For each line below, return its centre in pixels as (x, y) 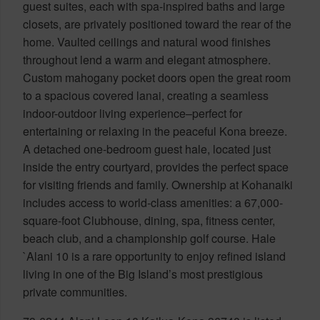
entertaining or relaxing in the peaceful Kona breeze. (155, 131)
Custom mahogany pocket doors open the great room (157, 77)
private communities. (75, 291)
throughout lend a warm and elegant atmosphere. (147, 59)
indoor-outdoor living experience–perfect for (132, 113)
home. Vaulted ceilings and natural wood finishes (147, 41)
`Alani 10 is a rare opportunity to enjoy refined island (154, 256)
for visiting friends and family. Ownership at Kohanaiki (158, 184)
